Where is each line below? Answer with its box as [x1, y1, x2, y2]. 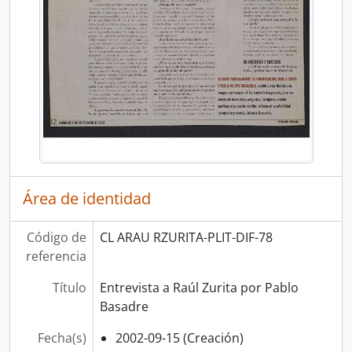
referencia [25, 247, 86, 265]
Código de [26, 229, 86, 246]
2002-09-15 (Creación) [115, 329, 244, 346]
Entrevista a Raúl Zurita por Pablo [99, 279, 299, 296]
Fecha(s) [37, 329, 86, 346]
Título [52, 279, 86, 296]
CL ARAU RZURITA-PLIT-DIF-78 [99, 229, 273, 246]
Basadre [99, 298, 148, 315]
